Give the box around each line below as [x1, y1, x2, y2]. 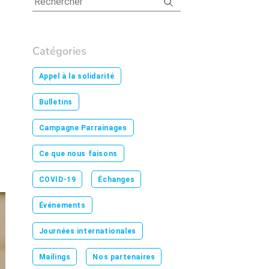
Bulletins [38, 98, 73, 106]
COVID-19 [38, 175, 76, 184]
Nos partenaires [92, 253, 156, 261]
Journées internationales [38, 227, 136, 235]
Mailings [38, 253, 71, 261]
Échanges [98, 175, 135, 184]
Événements [38, 201, 86, 210]
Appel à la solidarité [38, 72, 115, 80]
